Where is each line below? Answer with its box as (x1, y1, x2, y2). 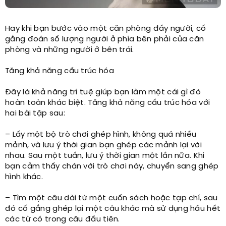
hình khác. (5, 173, 43, 181)
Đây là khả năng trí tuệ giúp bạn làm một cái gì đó (5, 88, 201, 96)
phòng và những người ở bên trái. (5, 45, 134, 54)
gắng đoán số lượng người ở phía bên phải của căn (5, 35, 204, 43)
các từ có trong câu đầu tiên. (5, 215, 120, 223)
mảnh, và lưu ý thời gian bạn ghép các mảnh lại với (5, 141, 202, 149)
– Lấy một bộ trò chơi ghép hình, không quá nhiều (5, 130, 197, 139)
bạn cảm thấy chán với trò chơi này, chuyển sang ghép (5, 162, 219, 171)
